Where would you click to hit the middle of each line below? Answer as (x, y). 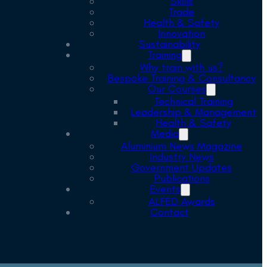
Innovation (181, 34)
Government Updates (181, 168)
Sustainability (170, 44)
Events (165, 189)
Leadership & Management (193, 112)
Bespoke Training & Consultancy (181, 78)
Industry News (181, 157)
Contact (170, 212)
